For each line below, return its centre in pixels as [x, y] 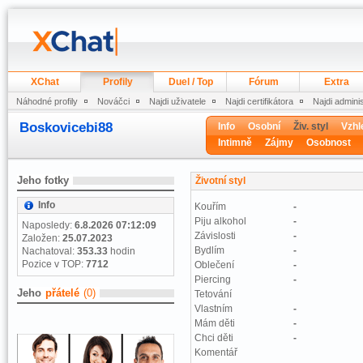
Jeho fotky [43, 180]
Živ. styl [311, 126]
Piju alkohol [220, 221]
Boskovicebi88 [66, 128]
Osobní [264, 126]
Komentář [216, 352]
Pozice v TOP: [54, 264]
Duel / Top [190, 82]
